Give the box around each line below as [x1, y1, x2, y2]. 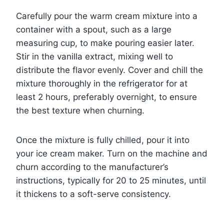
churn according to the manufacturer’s [16, 161, 168, 172]
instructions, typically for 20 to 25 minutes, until [16, 175, 206, 185]
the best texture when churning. [16, 105, 144, 115]
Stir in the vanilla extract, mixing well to [16, 51, 173, 61]
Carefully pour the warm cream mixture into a [16, 10, 197, 21]
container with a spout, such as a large [16, 24, 171, 34]
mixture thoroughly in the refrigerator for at [16, 78, 187, 88]
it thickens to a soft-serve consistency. [16, 188, 171, 199]
